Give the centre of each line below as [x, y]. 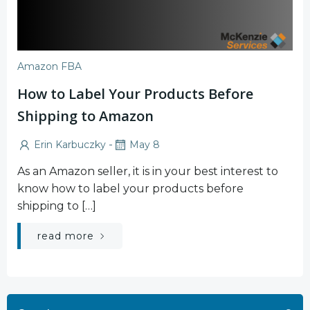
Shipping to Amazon [85, 116]
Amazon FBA [49, 66]
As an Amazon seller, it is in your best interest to [148, 171]
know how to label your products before [130, 188]
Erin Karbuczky [70, 145]
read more [66, 236]
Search [26, 302]
